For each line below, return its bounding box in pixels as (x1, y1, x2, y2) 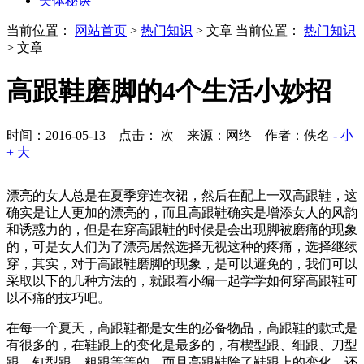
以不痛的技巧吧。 (6, 290, 110, 305)
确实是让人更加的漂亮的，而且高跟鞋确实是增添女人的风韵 (6, 205, 357, 219)
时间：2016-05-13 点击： (6, 128, 158, 142)
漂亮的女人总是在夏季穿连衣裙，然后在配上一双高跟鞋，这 (6, 188, 357, 202)
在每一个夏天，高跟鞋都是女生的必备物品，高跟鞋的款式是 (6, 320, 357, 335)
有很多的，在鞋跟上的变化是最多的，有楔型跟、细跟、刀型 (6, 337, 357, 352)
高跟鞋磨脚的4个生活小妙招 (6, 76, 331, 106)
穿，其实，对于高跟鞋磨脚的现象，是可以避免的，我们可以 (6, 256, 357, 271)
